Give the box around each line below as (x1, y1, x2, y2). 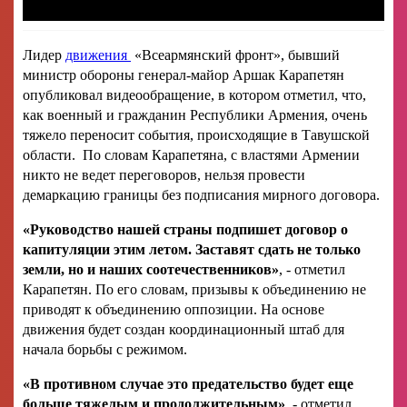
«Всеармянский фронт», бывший (131, 46, 340, 63)
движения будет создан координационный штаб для (23, 321, 344, 337)
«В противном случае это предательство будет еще (23, 375, 353, 392)
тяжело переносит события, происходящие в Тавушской (23, 126, 370, 143)
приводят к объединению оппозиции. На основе (23, 301, 324, 317)
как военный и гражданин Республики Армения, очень (23, 106, 367, 123)
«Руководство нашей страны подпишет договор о (23, 221, 348, 237)
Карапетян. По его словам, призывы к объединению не (23, 281, 366, 297)
